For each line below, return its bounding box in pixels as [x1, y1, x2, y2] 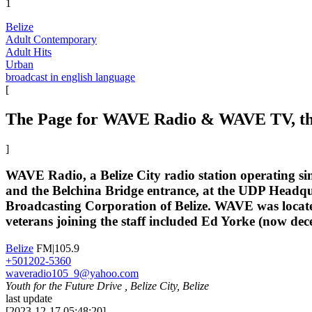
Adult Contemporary [6, 33, 97, 45]
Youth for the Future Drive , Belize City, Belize [6, 280, 209, 292]
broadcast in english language [6, 70, 135, 83]
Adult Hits [6, 45, 52, 58]
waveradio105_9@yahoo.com [6, 267, 139, 280]
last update [6, 292, 52, 305]
